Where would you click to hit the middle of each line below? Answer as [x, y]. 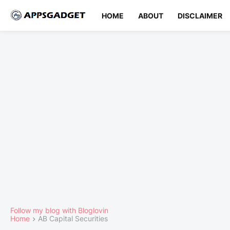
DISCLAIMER [200, 15]
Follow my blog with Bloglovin [59, 210]
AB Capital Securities [73, 218]
